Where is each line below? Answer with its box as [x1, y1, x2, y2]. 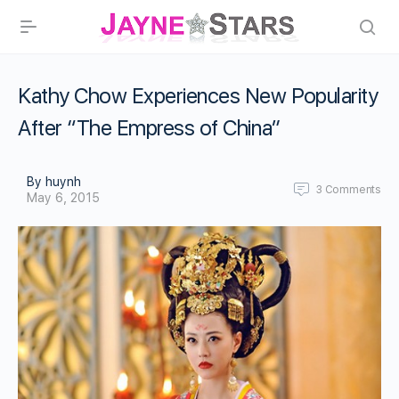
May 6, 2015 [27, 191, 100, 205]
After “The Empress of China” [18, 115, 281, 141]
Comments [324, 183, 381, 196]
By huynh [27, 175, 81, 189]
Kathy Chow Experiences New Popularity [18, 83, 379, 109]
